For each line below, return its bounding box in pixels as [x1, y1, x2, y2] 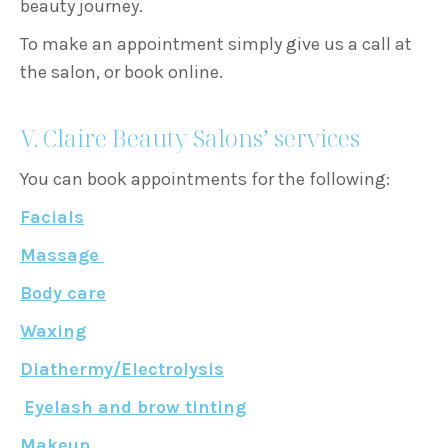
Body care [20, 281, 106, 304]
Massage [20, 243, 104, 266]
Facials [20, 205, 84, 228]
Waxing [20, 319, 86, 342]
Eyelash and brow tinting [24, 395, 246, 418]
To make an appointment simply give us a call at [20, 32, 412, 55]
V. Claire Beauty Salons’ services [20, 120, 360, 154]
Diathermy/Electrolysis [20, 357, 224, 380]
